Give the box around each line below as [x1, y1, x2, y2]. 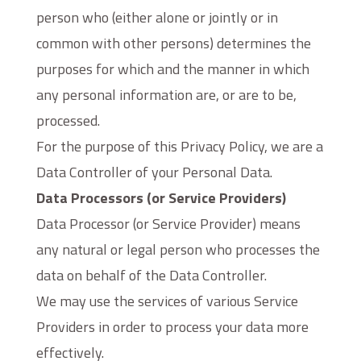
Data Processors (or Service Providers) [35, 187, 286, 209]
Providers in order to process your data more [35, 316, 309, 338]
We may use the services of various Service [35, 290, 298, 312]
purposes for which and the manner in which [35, 58, 309, 80]
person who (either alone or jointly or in [35, 6, 278, 28]
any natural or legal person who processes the [35, 239, 320, 260]
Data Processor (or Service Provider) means [35, 213, 301, 234]
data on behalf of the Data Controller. [35, 264, 267, 286]
